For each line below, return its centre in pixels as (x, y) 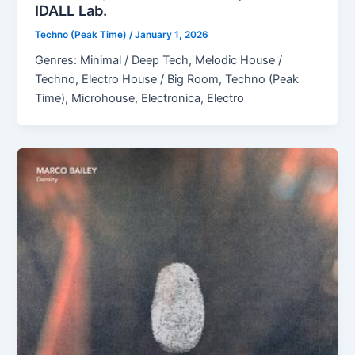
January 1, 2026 (172, 34)
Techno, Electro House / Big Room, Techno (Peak (167, 80)
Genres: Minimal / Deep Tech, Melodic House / (159, 61)
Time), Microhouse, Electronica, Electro (140, 99)
